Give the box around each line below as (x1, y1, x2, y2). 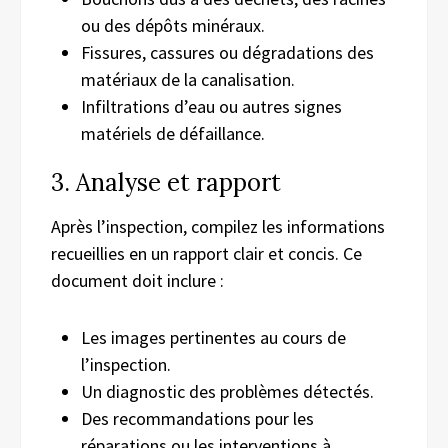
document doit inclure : (51, 268, 224, 292)
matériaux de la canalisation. (81, 67, 295, 91)
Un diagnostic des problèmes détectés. (81, 379, 374, 403)
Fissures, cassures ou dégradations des (81, 40, 374, 64)
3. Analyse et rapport (51, 166, 281, 198)
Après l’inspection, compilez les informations (51, 214, 385, 238)
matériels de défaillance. (81, 121, 265, 145)
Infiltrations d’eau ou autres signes (81, 94, 342, 118)
